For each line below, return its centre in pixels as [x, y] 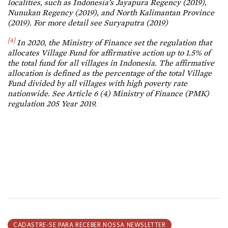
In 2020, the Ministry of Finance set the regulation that [114, 42]
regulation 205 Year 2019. [52, 103]
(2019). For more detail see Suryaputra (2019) [88, 22]
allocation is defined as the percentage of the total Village [110, 73]
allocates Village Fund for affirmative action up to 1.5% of [109, 52]
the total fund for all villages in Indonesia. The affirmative [111, 63]
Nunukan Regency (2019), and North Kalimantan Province [111, 12]
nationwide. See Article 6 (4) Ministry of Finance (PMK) [108, 93]
